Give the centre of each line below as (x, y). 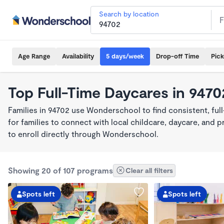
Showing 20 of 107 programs (60, 170)
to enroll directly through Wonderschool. (83, 134)
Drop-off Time (177, 56)
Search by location (129, 14)
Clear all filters (149, 170)
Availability (78, 56)
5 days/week (125, 56)
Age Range (34, 56)
